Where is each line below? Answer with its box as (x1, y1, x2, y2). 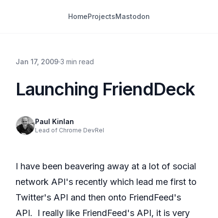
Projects (88, 12, 115, 20)
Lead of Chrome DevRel (35, 127, 104, 134)
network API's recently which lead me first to (16, 177, 197, 187)
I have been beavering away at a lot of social (16, 161, 196, 171)
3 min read (60, 57, 94, 66)
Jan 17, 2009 (16, 57, 58, 66)
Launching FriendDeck (16, 78, 195, 100)
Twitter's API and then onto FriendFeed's (16, 192, 181, 202)
